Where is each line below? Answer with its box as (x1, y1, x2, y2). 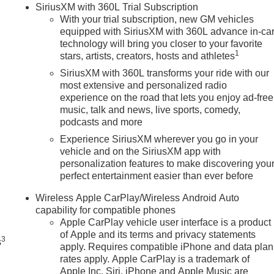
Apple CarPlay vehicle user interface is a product (60, 217, 272, 228)
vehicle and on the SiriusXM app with (60, 146, 221, 157)
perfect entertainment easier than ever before (60, 170, 254, 181)
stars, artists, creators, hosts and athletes (60, 50, 235, 61)
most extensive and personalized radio (60, 80, 228, 91)
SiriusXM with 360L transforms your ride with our (60, 67, 270, 78)
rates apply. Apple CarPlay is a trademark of (60, 253, 250, 264)
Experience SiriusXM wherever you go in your (60, 133, 259, 144)
